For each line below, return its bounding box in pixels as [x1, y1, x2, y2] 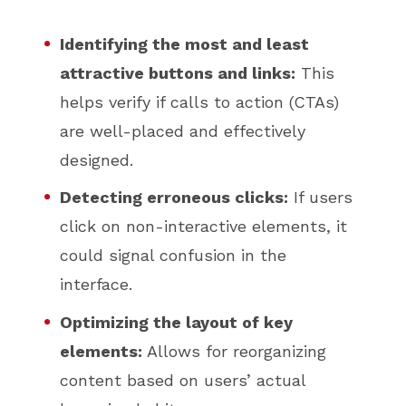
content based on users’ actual [60, 370, 306, 390]
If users [288, 188, 353, 208]
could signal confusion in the [60, 246, 287, 266]
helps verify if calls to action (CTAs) [60, 92, 340, 111]
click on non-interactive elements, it [60, 217, 348, 237]
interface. [60, 275, 133, 295]
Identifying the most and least [60, 34, 310, 53]
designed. [60, 150, 134, 169]
